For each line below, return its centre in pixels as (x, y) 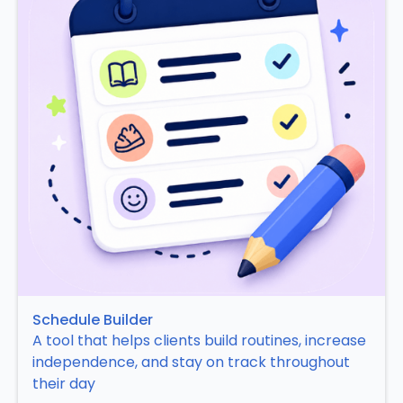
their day (64, 384)
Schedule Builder (93, 320)
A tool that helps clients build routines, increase (199, 340)
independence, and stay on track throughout (191, 362)
